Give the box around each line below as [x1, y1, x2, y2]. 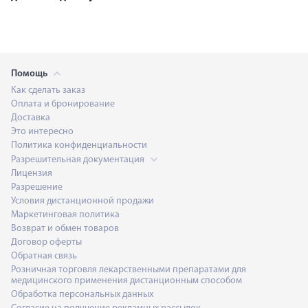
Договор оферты [11, 236, 82, 247]
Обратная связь [11, 250, 77, 261]
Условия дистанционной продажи [11, 195, 154, 206]
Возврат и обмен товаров [11, 223, 119, 234]
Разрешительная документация [11, 154, 146, 165]
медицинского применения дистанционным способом [11, 275, 242, 286]
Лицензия [11, 168, 52, 179]
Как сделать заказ [11, 85, 85, 96]
